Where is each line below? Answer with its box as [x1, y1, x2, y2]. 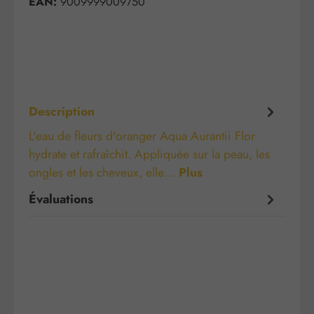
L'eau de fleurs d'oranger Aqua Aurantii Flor [29, 127, 255, 146]
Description [29, 102, 95, 121]
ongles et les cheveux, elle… [29, 163, 179, 182]
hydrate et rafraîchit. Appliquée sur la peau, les [29, 145, 270, 164]
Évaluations [29, 189, 93, 208]
